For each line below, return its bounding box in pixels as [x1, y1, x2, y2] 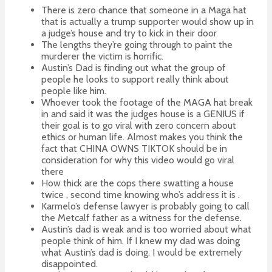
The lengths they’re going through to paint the [41, 38, 233, 50]
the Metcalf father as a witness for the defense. [41, 211, 242, 223]
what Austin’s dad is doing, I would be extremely [41, 246, 242, 258]
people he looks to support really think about [41, 73, 229, 85]
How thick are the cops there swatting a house [41, 177, 234, 189]
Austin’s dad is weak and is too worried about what [41, 223, 251, 235]
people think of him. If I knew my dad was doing [41, 234, 240, 246]
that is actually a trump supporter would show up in [41, 15, 254, 27]
